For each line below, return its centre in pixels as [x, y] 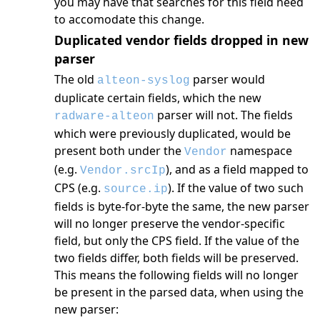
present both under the [119, 150]
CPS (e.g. [79, 187]
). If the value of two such [236, 187]
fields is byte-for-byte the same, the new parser [182, 206]
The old [76, 79]
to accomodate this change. [129, 19]
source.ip [136, 189]
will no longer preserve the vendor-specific [170, 223]
